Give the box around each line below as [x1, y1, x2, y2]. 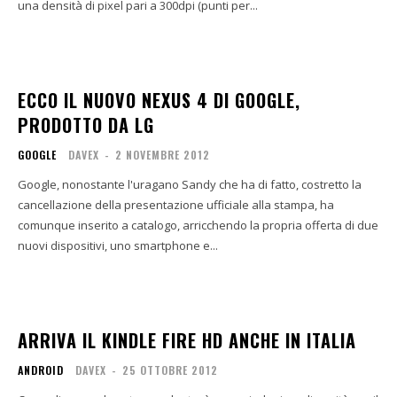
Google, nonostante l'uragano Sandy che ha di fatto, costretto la [18, 176, 362, 192]
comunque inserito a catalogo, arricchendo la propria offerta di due [18, 217, 378, 233]
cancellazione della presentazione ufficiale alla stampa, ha [18, 197, 334, 213]
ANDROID [18, 362, 64, 378]
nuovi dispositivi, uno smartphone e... [18, 237, 218, 253]
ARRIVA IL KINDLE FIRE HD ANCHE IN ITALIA [18, 327, 356, 354]
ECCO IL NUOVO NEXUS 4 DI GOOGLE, [18, 87, 300, 113]
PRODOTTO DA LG [18, 112, 154, 138]
